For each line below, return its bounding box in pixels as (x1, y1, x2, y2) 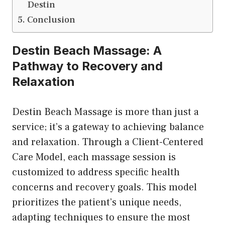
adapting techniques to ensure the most (12, 210, 190, 224)
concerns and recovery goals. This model (12, 180, 197, 194)
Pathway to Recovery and (12, 58, 163, 73)
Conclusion (27, 14, 75, 26)
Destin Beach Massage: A (12, 43, 162, 58)
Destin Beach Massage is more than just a (12, 105, 199, 119)
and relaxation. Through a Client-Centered (12, 135, 203, 149)
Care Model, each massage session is (12, 150, 176, 164)
